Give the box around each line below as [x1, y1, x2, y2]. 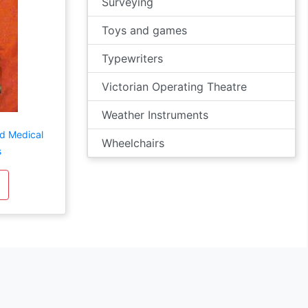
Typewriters [102, 52, 163, 65]
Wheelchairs [102, 136, 164, 150]
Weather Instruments [102, 108, 208, 122]
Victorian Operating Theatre [102, 80, 247, 93]
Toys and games [102, 23, 187, 37]
